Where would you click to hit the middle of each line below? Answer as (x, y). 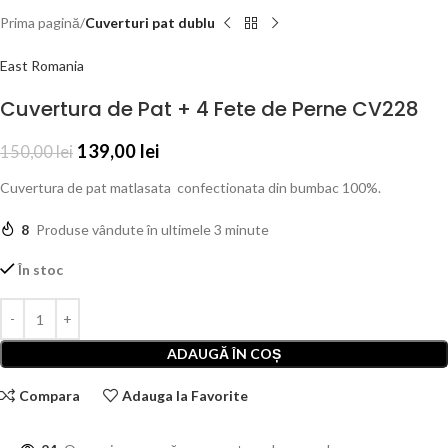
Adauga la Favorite (185, 396)
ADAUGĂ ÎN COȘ (224, 354)
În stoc (41, 270)
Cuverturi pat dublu (150, 23)
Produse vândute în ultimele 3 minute (152, 230)
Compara (50, 396)
